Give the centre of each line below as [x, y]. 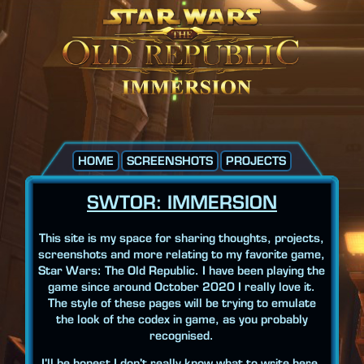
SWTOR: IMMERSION [182, 203]
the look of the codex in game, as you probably [182, 320]
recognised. [182, 336]
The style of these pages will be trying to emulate [182, 303]
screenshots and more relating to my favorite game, [182, 255]
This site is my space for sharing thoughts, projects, [182, 238]
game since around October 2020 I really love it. [182, 287]
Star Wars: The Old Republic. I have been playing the [182, 271]
